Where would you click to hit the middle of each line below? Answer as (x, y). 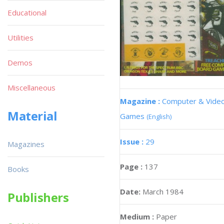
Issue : (133, 142)
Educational (27, 12)
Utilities (20, 37)
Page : (132, 167)
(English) (159, 117)
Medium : (137, 217)
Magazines (26, 144)
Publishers (38, 197)
